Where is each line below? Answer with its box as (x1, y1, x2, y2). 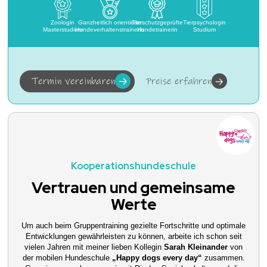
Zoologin (51, 19, 75, 26)
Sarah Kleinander (164, 242, 230, 252)
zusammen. (201, 253, 245, 262)
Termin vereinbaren (31, 75, 116, 88)
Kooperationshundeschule (71, 159, 196, 172)
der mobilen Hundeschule (22, 253, 112, 262)
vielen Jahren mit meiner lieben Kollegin (24, 242, 164, 252)
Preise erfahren (146, 75, 212, 88)
